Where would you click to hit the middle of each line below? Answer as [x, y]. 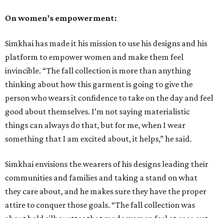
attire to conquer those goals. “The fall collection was [100, 205]
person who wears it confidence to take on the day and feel [109, 98]
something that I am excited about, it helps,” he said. [98, 139]
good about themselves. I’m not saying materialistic [97, 112]
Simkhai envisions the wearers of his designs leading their [107, 164]
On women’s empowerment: [61, 18]
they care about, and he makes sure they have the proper [106, 191]
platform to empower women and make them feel [94, 57]
